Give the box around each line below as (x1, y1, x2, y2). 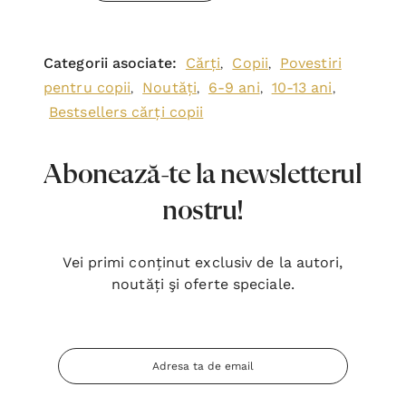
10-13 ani (271, 79, 333, 96)
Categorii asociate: (43, 54, 177, 72)
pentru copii (43, 79, 131, 96)
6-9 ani (208, 79, 260, 96)
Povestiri (279, 54, 342, 72)
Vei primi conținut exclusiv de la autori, (63, 254, 343, 271)
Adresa (58, 353, 96, 365)
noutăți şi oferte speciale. (111, 275, 295, 293)
